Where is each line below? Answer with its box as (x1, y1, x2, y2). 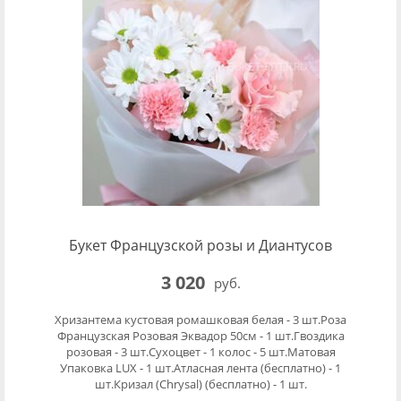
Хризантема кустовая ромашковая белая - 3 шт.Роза (55, 311, 346, 328)
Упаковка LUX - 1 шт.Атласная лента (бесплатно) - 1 (60, 360, 341, 376)
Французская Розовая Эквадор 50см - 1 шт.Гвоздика (56, 328, 345, 344)
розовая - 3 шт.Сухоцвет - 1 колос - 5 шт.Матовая (65, 344, 336, 360)
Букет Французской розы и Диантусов (69, 235, 332, 255)
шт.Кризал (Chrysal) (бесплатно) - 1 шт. (94, 376, 307, 392)
